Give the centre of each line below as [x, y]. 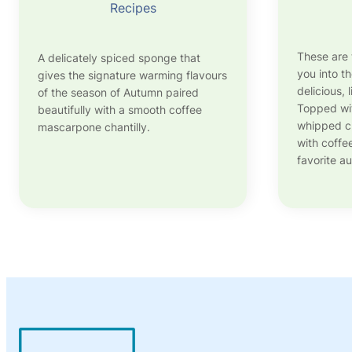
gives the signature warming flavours [132, 75]
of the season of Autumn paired [118, 93]
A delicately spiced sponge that [119, 58]
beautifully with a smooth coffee [120, 110]
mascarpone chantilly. [94, 127]
